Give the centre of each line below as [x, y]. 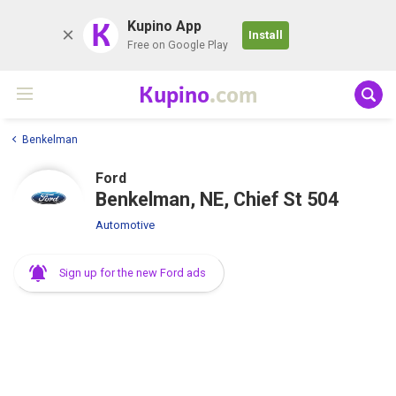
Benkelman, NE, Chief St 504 [217, 199]
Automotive [125, 225]
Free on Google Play [178, 45]
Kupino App [164, 26]
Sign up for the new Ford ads [133, 272]
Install [266, 35]
